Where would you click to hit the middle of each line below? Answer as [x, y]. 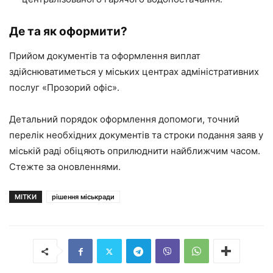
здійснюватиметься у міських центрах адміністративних [134, 72]
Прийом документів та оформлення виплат [105, 56]
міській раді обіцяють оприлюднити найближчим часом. [135, 151]
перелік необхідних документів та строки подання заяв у [136, 135]
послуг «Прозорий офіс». [64, 88]
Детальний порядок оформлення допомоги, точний [124, 119]
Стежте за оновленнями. [65, 167]
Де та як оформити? [68, 32]
